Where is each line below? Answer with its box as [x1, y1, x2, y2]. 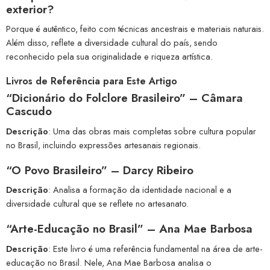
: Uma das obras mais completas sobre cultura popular [48, 124, 256, 137]
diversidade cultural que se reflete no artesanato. [6, 197, 189, 210]
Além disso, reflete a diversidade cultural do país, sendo [6, 36, 218, 49]
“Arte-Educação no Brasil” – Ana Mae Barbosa [6, 221, 253, 237]
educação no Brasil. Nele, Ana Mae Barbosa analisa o [6, 256, 212, 269]
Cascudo [6, 103, 52, 120]
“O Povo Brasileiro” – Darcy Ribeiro [6, 162, 193, 178]
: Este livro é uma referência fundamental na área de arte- [48, 242, 262, 255]
